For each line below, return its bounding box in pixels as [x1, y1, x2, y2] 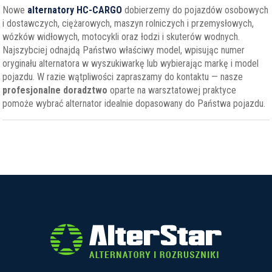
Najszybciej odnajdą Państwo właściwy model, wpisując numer [2, 44, 245, 56]
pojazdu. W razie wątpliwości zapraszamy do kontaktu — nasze [2, 71, 243, 83]
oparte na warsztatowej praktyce [107, 84, 237, 96]
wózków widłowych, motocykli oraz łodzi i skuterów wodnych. [2, 31, 240, 42]
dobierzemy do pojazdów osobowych [122, 4, 269, 16]
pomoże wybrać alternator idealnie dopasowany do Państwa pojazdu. [2, 98, 266, 109]
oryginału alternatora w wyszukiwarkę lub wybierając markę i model [2, 58, 259, 69]
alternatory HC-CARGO [27, 4, 123, 16]
